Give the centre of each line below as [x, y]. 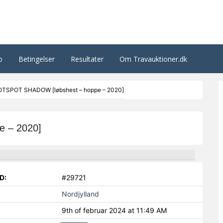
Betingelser [37, 59]
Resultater [87, 59]
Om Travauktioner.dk [153, 59]
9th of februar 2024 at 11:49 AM [114, 210]
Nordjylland [81, 194]
